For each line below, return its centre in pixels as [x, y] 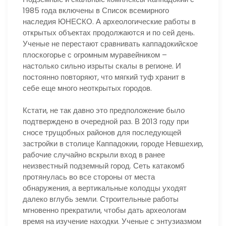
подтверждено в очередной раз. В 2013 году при [106, 121]
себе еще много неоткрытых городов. [87, 88]
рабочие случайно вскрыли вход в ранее [94, 155]
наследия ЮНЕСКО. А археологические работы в [109, 21]
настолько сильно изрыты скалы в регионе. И [102, 66]
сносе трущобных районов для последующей [102, 132]
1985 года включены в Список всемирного [96, 10]
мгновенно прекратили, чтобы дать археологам [104, 210]
